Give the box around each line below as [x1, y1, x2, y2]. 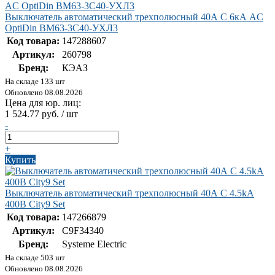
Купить [5, 155, 36, 166]
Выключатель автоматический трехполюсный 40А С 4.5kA [5, 188, 254, 199]
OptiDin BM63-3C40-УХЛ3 [5, 23, 118, 34]
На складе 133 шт [5, 77, 65, 87]
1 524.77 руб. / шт [5, 109, 78, 120]
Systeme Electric [62, 239, 126, 250]
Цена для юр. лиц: [5, 98, 81, 109]
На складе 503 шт [5, 253, 65, 263]
